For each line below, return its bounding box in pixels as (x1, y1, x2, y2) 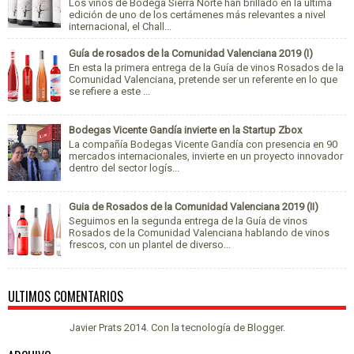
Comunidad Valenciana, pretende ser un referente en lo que (69, 73, 337, 85)
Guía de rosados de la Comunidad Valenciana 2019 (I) (69, 47, 313, 59)
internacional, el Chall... (69, 20, 171, 32)
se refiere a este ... (69, 85, 150, 97)
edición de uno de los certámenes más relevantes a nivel (69, 8, 326, 21)
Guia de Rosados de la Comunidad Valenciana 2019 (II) (69, 201, 318, 213)
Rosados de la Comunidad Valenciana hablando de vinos (69, 226, 330, 239)
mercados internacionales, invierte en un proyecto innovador (69, 149, 343, 162)
